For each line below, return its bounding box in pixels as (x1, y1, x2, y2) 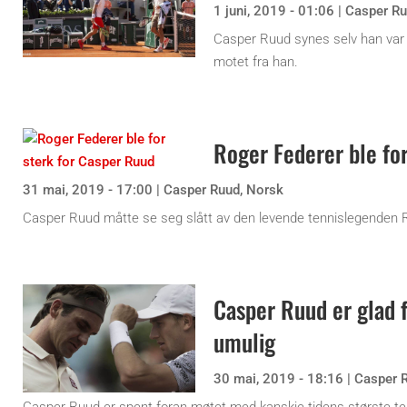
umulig (213, 324, 275, 361)
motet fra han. (213, 54, 298, 71)
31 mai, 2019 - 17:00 (23, 182, 153, 199)
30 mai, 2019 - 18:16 (213, 371, 343, 388)
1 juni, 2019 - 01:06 (213, 3, 334, 20)
